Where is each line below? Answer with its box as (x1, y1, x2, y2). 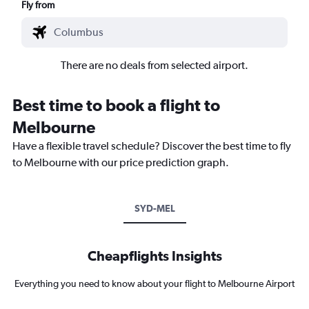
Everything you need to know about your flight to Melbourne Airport (14, 277, 295, 289)
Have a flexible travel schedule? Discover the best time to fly (12, 139, 291, 152)
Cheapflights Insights (87, 247, 222, 263)
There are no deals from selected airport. (61, 58, 248, 72)
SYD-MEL (134, 202, 175, 214)
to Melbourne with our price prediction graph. (12, 155, 229, 169)
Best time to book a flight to (12, 94, 220, 114)
